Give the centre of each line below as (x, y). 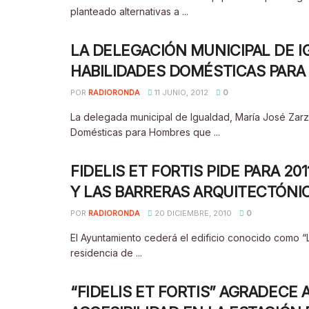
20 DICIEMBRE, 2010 (192, 213)
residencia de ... (106, 253)
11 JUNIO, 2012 (180, 92)
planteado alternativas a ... (129, 11)
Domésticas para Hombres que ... (145, 132)
